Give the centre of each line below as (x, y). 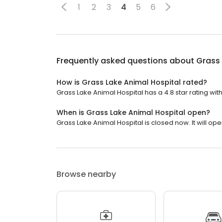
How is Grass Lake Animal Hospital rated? (132, 82)
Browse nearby (86, 174)
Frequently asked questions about (126, 61)
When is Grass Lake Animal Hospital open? (133, 112)
